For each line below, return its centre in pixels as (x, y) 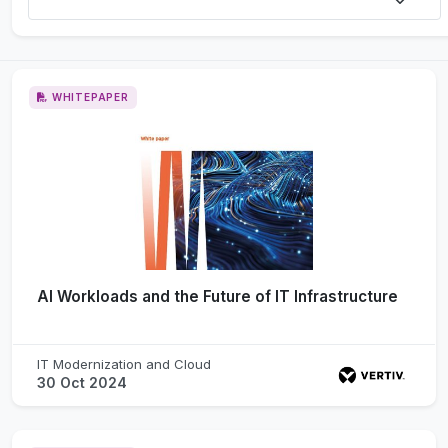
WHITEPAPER (90, 96)
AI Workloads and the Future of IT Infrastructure (217, 296)
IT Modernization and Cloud (124, 363)
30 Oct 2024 (82, 382)
